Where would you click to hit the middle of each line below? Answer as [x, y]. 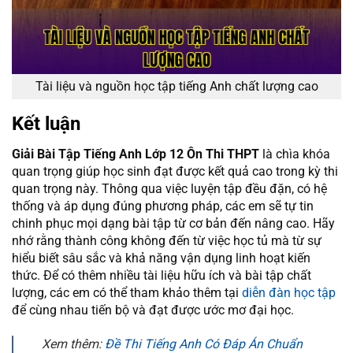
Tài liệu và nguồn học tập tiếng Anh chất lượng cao [176, 87]
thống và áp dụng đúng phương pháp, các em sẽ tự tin [163, 206]
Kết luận [46, 124]
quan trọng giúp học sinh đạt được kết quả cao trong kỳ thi [175, 172]
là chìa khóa [295, 154]
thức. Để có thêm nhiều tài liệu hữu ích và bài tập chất [162, 276]
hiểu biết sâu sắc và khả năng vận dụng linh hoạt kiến [161, 258]
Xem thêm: [73, 344]
